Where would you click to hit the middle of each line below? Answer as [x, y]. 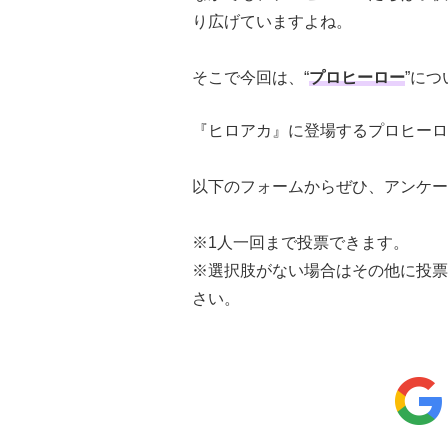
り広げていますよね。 [272, 21]
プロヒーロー [357, 77]
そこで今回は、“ [250, 77]
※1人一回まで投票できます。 [300, 242]
